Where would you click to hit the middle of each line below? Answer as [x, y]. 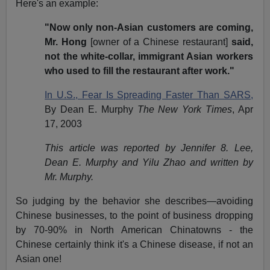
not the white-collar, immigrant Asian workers [149, 57]
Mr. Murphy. [69, 177]
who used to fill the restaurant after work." [140, 71]
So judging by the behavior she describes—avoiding [134, 201]
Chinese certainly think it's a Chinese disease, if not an [134, 245]
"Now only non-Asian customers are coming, [149, 28]
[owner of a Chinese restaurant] [159, 42]
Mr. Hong [66, 42]
